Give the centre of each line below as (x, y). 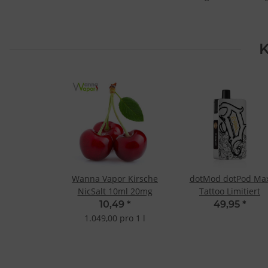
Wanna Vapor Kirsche (115, 179)
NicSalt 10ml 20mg (115, 191)
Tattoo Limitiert (230, 191)
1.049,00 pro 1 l (115, 218)
